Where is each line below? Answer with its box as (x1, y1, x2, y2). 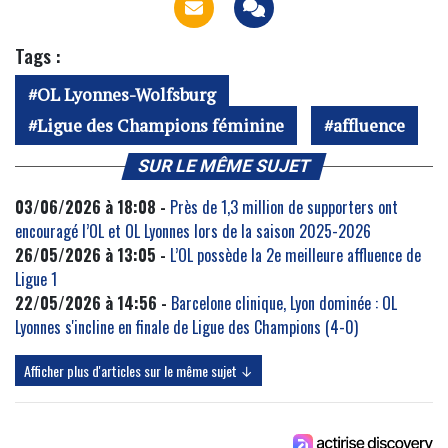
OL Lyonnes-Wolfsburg (37, 83, 216, 107)
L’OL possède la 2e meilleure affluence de (170, 243, 421, 268)
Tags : (15, 41, 60, 71)
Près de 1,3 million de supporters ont (170, 195, 398, 220)
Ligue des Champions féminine (37, 114, 284, 138)
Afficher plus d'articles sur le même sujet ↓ (24, 360, 253, 382)
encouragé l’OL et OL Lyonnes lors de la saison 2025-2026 (15, 219, 371, 244)
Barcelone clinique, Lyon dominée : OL (171, 291, 397, 316)
